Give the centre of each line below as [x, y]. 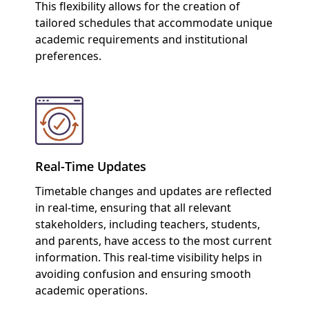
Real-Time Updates [90, 167]
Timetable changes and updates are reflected [153, 191]
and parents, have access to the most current [153, 241]
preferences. [68, 56]
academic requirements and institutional [141, 39]
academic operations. [91, 291]
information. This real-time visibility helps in [148, 258]
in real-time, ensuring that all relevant [133, 208]
